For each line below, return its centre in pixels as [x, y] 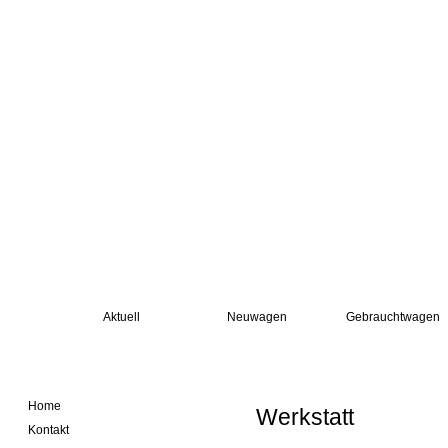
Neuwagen [257, 317]
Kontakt [48, 430]
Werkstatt [305, 417]
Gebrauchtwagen [393, 317]
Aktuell [121, 317]
